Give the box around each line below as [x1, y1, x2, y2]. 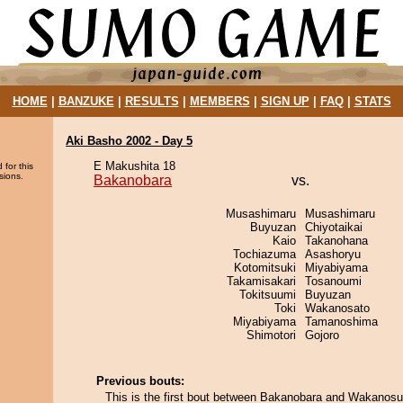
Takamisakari [227, 274, 296, 288]
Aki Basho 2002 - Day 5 [66, 134, 193, 148]
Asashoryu [305, 247, 361, 261]
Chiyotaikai [305, 220, 363, 234]
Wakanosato [305, 301, 370, 315]
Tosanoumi [305, 274, 362, 288]
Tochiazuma [233, 247, 296, 261]
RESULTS [124, 94, 179, 108]
